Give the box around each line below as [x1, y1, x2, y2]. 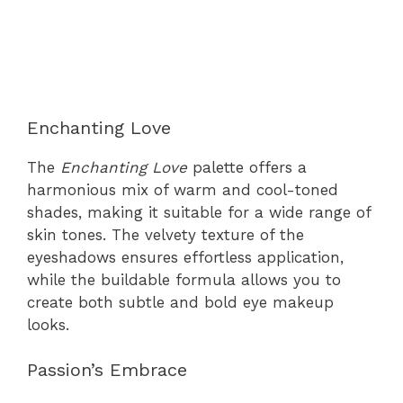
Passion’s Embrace [27, 359, 187, 381]
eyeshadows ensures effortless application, [27, 247, 344, 266]
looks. [27, 315, 69, 334]
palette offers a [187, 157, 307, 176]
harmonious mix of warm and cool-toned [27, 180, 338, 199]
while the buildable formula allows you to [27, 270, 341, 289]
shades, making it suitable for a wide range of [27, 202, 371, 221]
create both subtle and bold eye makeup [27, 292, 334, 311]
